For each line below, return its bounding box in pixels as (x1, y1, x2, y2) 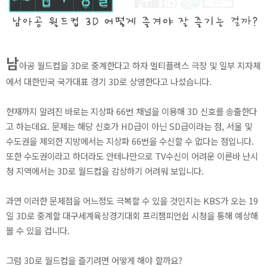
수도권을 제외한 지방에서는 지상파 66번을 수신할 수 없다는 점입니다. (6, 134, 254, 147)
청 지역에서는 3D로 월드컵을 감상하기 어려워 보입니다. (6, 164, 204, 177)
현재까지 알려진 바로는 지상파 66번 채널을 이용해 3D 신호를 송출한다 (6, 104, 257, 117)
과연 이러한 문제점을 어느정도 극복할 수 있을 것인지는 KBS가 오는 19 (6, 194, 258, 207)
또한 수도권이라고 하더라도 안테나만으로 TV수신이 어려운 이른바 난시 (6, 149, 258, 162)
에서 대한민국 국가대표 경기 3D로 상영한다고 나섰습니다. (6, 74, 212, 88)
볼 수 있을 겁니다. (6, 223, 72, 237)
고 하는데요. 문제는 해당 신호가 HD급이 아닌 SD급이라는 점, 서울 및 (6, 119, 252, 132)
